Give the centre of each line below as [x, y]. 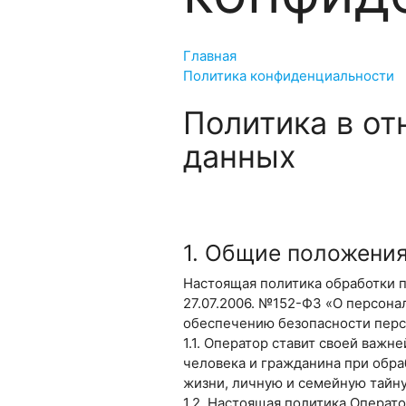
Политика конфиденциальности [288, 75]
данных [239, 157]
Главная [209, 55]
